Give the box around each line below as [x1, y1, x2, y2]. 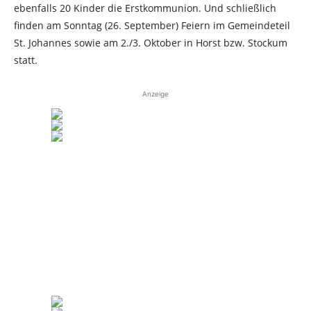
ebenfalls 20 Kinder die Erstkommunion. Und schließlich [14, 1, 276, 15]
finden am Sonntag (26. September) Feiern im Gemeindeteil [14, 19, 290, 32]
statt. [14, 53, 37, 67]
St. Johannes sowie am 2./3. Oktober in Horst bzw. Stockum [14, 36, 287, 49]
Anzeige [142, 90, 169, 98]
